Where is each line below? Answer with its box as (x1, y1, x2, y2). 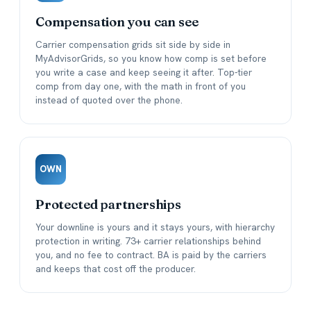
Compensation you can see (35, 14, 199, 31)
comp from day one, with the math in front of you (35, 80, 246, 93)
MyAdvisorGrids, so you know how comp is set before (35, 52, 267, 65)
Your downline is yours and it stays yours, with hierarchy (35, 221, 275, 234)
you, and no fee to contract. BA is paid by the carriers (35, 249, 267, 262)
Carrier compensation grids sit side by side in (35, 38, 230, 51)
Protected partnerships (35, 196, 181, 213)
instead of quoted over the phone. (35, 94, 183, 107)
